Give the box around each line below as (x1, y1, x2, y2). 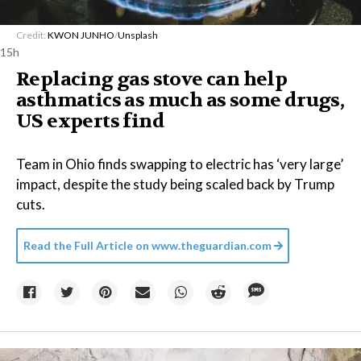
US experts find (16, 108, 164, 134)
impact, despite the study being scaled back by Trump (16, 175, 334, 193)
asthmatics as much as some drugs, (16, 87, 345, 113)
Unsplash (118, 28, 158, 41)
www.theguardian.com (149, 238, 272, 252)
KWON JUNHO (48, 28, 114, 41)
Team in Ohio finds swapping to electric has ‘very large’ (16, 155, 343, 172)
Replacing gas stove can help (16, 66, 288, 92)
